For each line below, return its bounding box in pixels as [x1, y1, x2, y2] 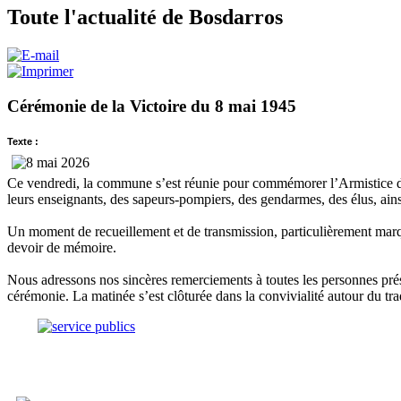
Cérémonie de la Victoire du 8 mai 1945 [7, 96, 296, 115]
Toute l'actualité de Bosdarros [7, 4, 283, 29]
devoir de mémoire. [7, 240, 116, 256]
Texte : [7, 136, 38, 148]
